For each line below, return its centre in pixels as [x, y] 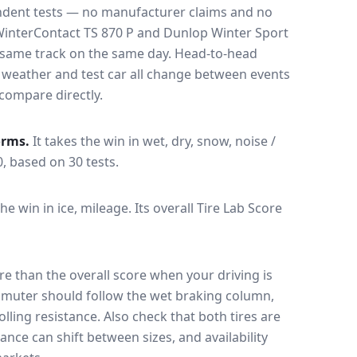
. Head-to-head [213, 53]
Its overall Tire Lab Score [208, 208]
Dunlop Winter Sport [226, 33]
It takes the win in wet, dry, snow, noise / [154, 141]
